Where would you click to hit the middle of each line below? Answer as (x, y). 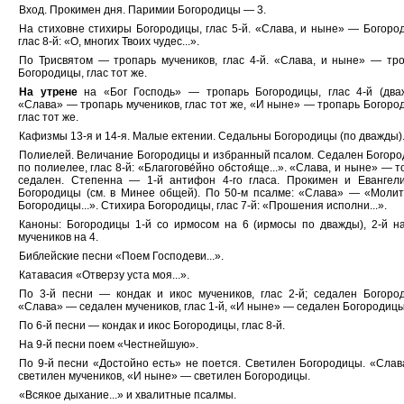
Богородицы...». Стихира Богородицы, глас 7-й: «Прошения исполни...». (202, 206)
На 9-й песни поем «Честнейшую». (109, 344)
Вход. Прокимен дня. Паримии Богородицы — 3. (142, 10)
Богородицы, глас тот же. (83, 73)
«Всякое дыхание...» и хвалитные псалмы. (128, 395)
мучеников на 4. (58, 237)
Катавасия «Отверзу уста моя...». (104, 275)
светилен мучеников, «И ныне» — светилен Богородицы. (164, 376)
